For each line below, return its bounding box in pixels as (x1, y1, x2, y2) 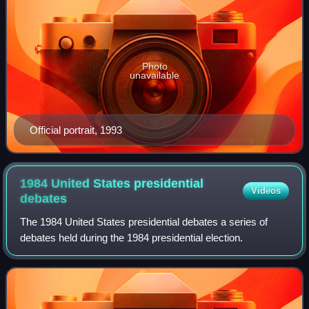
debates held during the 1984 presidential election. (20, 231, 243, 243)
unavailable (130, 69, 179, 81)
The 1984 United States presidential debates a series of (20, 215, 268, 228)
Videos (250, 185, 281, 196)
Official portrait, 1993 (30, 123, 122, 136)
